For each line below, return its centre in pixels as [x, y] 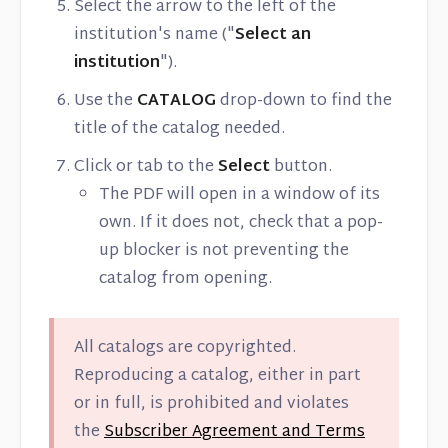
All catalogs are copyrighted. [185, 348]
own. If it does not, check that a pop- [241, 223]
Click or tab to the [146, 167]
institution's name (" [154, 35]
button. [301, 167]
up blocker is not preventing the [224, 251]
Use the [105, 101]
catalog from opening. [185, 279]
